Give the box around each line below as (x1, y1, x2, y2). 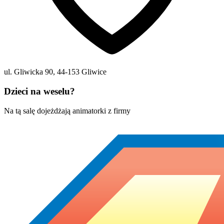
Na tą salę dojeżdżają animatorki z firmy (4, 106, 130, 115)
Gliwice (81, 67, 106, 76)
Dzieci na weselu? (4, 86, 75, 97)
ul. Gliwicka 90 (4, 67, 53, 76)
